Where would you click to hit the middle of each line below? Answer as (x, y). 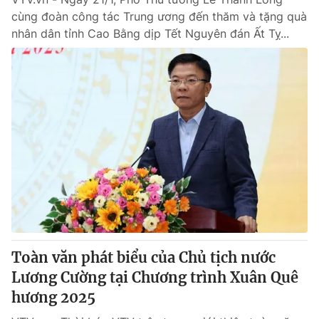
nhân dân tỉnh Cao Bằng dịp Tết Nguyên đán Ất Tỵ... (150, 33)
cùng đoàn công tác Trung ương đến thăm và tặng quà (159, 16)
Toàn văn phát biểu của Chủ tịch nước (143, 257)
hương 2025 (53, 297)
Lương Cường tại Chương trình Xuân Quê (155, 277)
